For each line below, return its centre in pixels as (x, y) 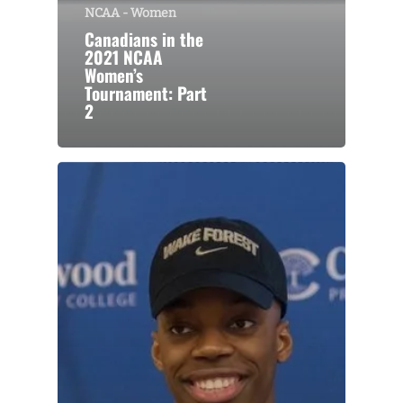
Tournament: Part (146, 94)
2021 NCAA (124, 58)
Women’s (114, 76)
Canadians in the (144, 40)
